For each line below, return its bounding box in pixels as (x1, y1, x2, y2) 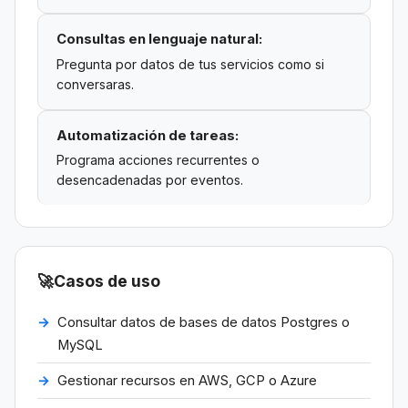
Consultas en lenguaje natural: (56, 30, 262, 47)
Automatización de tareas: (56, 127, 239, 144)
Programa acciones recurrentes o (56, 152, 260, 168)
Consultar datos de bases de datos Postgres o (57, 313, 351, 331)
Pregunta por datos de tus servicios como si (56, 56, 324, 72)
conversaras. (56, 76, 134, 92)
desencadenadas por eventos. (56, 172, 243, 189)
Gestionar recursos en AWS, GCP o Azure (57, 372, 318, 389)
